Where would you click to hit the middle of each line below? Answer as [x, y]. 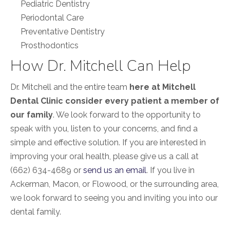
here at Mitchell [162, 87]
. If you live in [170, 170]
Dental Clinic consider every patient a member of [115, 101]
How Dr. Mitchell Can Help [101, 66]
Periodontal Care [52, 18]
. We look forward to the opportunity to [127, 115]
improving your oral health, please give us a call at [104, 157]
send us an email [115, 170]
